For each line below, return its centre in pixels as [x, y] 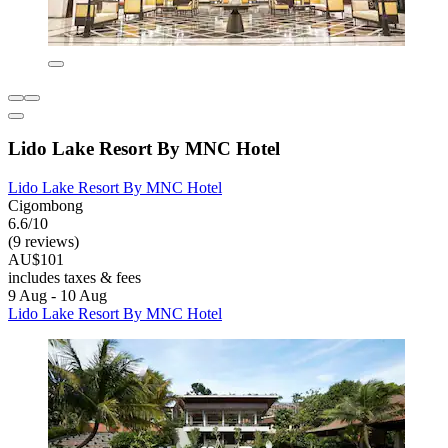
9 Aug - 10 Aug [57, 296]
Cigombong [45, 206]
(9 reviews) [43, 242]
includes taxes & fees [74, 278]
